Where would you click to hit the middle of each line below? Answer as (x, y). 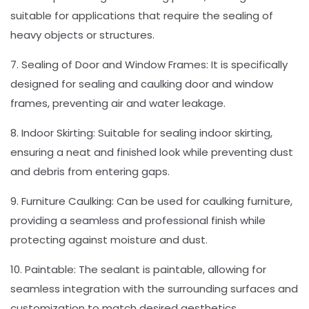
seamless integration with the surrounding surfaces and (154, 289)
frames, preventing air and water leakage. (118, 103)
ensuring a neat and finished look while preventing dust (152, 152)
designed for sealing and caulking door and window (142, 84)
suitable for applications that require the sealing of (142, 16)
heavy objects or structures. (82, 35)
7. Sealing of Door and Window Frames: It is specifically (149, 65)
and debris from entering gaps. (90, 172)
